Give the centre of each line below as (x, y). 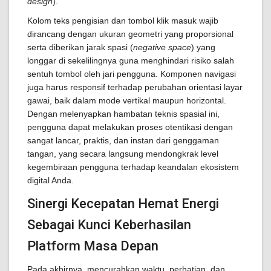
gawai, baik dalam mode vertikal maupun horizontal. (127, 100)
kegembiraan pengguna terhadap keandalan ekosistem (133, 167)
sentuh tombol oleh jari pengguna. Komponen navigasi (132, 74)
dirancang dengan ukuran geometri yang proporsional (130, 34)
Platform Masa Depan (93, 246)
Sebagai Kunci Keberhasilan (109, 225)
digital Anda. (51, 180)
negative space (162, 47)
